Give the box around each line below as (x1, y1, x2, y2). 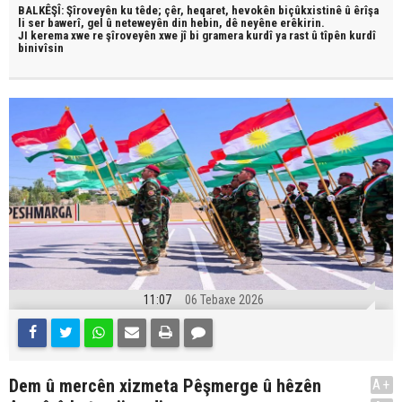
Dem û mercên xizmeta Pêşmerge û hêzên (9, 375, 321, 397)
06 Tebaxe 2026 (184, 293, 264, 307)
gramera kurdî (202, 29, 275, 42)
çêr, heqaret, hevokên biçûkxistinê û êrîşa (164, 4, 379, 17)
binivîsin (18, 41, 64, 55)
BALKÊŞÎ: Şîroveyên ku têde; (18, 4, 164, 17)
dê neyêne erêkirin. (225, 16, 325, 30)
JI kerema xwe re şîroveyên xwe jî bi (18, 29, 202, 42)
